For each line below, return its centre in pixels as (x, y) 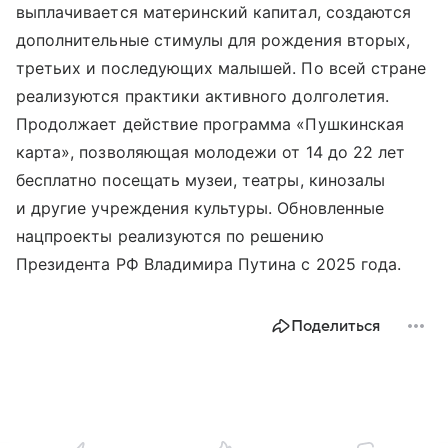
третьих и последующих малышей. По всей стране (221, 68)
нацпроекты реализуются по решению (170, 236)
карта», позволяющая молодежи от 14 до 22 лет (211, 152)
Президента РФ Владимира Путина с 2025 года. (209, 264)
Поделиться (335, 326)
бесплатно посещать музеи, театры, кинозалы (201, 180)
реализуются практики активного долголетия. (203, 96)
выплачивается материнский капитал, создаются (214, 12)
